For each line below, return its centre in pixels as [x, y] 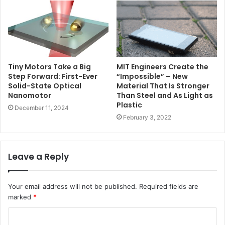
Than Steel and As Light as [165, 95]
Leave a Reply [38, 156]
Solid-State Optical [45, 86]
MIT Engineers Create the [162, 67]
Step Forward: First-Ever [53, 76]
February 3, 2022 [147, 117]
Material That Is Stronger [163, 86]
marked [21, 197]
